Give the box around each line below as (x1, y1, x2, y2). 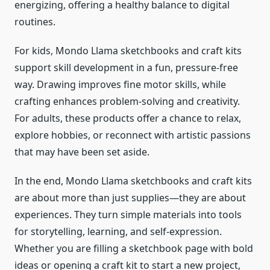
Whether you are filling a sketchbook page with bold (14, 242, 253, 256)
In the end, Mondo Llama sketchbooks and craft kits (14, 174, 252, 188)
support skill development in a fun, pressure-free (14, 61, 238, 75)
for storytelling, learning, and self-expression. (14, 225, 222, 239)
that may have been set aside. (14, 145, 149, 159)
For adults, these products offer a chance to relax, (14, 111, 241, 125)
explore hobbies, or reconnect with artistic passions (14, 128, 251, 142)
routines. (14, 15, 55, 29)
